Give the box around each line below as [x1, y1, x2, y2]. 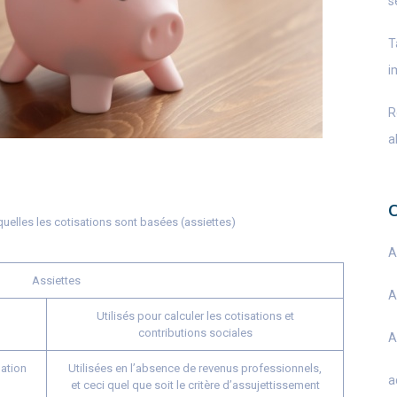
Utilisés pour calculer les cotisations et [96, 309, 294, 323]
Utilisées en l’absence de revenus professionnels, [68, 362, 322, 375]
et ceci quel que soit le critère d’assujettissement [70, 378, 320, 392]
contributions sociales [137, 326, 253, 339]
